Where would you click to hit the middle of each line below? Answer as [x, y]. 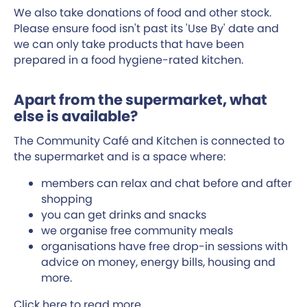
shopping [67, 199]
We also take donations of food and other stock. [143, 12]
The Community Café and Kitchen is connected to [149, 140]
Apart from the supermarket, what [140, 99]
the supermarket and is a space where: [120, 156]
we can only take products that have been [129, 44]
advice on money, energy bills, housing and [158, 262]
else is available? [76, 116]
